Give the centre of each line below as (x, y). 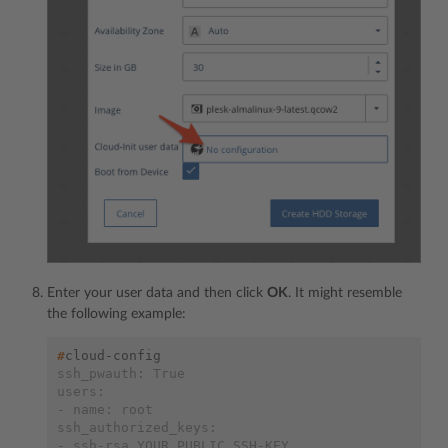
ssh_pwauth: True (121, 374)
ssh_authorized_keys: (137, 428)
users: (81, 392)
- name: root (105, 410)
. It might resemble (345, 293)
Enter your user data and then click (157, 293)
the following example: (116, 314)
